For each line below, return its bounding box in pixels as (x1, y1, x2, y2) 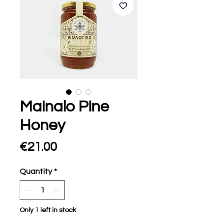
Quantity (20, 167, 52, 176)
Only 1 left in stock (20, 207, 76, 214)
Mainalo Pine (20, 99, 109, 115)
